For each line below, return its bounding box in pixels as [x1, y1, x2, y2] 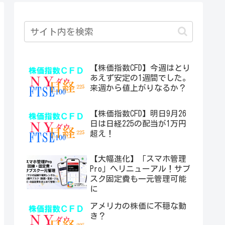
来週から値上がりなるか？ [90, 83, 186, 92]
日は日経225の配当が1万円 [90, 119, 186, 128]
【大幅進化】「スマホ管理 [90, 155, 186, 163]
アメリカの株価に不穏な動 [90, 202, 186, 210]
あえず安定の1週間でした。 [90, 73, 190, 82]
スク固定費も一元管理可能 [90, 175, 186, 183]
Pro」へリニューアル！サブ [90, 165, 190, 173]
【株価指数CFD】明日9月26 [90, 109, 186, 118]
